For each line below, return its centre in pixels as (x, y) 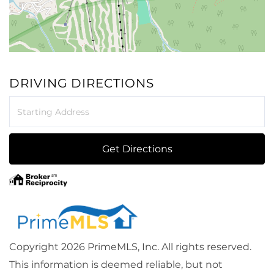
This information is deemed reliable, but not (116, 265)
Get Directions (137, 149)
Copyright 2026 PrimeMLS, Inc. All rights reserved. (130, 247)
